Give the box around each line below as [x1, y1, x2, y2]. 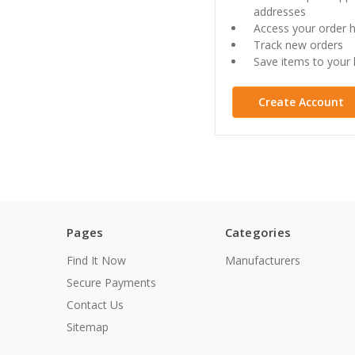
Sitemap [67, 319, 109, 335]
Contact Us [67, 297, 124, 313]
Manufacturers [224, 253, 300, 269]
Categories [224, 224, 291, 241]
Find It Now [67, 253, 126, 269]
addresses [254, 4, 307, 20]
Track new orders [254, 37, 344, 53]
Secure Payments [67, 275, 156, 291]
